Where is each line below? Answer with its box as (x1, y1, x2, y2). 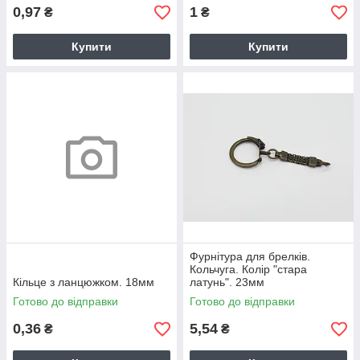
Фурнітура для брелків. (190, 250, 310, 263)
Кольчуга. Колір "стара (190, 263, 307, 276)
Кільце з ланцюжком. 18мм (13, 276, 154, 288)
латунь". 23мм (190, 276, 264, 288)
